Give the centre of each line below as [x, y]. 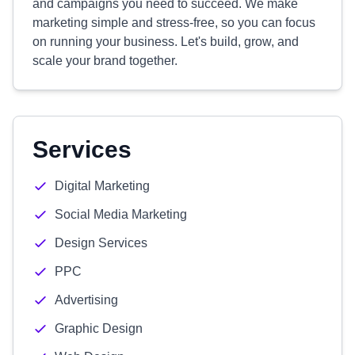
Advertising [86, 300]
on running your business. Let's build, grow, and [166, 42]
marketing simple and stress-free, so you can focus [174, 23]
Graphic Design [99, 328]
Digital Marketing [102, 186]
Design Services [101, 243]
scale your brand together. [105, 61]
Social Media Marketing [121, 214]
